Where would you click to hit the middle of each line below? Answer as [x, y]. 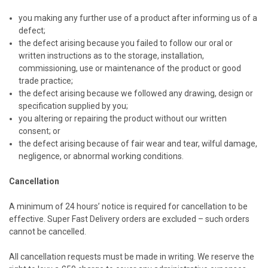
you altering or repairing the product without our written [123, 118]
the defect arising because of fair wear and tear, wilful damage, [138, 143]
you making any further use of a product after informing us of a [138, 18]
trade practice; [46, 80]
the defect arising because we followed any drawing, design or [136, 93]
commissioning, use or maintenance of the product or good [130, 68]
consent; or [40, 131]
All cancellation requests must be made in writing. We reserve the [132, 256]
